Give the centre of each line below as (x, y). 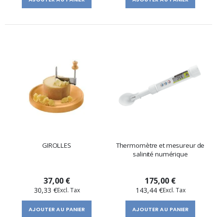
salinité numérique (160, 154)
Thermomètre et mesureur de (160, 145)
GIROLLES (57, 145)
